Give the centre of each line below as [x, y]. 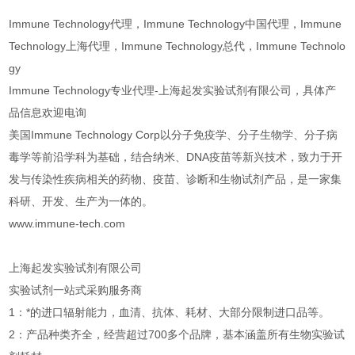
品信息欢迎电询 [48, 113]
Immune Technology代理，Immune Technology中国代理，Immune [176, 24]
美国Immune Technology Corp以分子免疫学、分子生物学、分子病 [174, 135]
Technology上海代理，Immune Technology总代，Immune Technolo [177, 46]
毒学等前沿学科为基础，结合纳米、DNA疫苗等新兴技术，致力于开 [176, 157]
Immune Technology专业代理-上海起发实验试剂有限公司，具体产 [173, 91]
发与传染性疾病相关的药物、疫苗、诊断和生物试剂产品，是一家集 [176, 179]
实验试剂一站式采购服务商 [76, 290]
